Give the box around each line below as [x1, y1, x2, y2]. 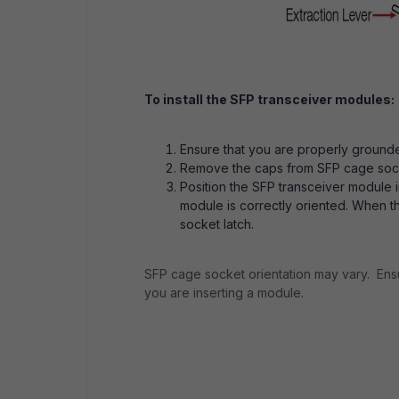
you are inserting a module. [144, 285, 304, 300]
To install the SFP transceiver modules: [144, 92, 395, 107]
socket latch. [180, 216, 254, 232]
